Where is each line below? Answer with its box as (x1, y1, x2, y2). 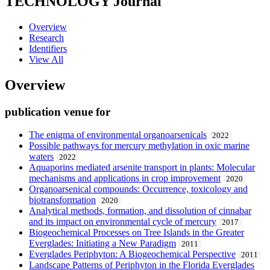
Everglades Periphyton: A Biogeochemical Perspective (29, 249, 236, 260)
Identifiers (29, 43, 67, 54)
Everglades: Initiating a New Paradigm (29, 238, 176, 249)
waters (29, 151, 54, 162)
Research (29, 32, 64, 43)
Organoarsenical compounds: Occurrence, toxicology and (29, 184, 248, 195)
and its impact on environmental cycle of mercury (29, 216, 216, 227)
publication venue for (5, 105, 110, 118)
